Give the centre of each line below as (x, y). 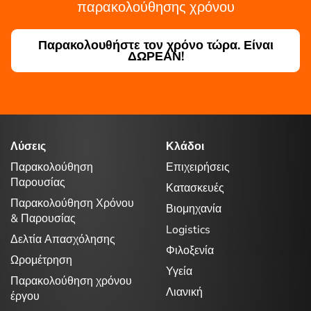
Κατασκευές (195, 188)
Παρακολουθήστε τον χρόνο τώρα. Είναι (155, 45)
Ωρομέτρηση (41, 260)
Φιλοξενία (190, 250)
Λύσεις (28, 146)
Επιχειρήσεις (198, 167)
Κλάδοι (185, 146)
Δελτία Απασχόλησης (63, 239)
